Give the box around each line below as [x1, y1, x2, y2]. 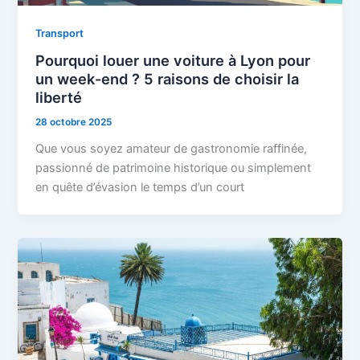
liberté [35, 88, 83, 107]
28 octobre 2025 [35, 117, 112, 129]
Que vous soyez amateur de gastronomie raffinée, [35, 141, 308, 157]
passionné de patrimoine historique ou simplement [35, 161, 312, 176]
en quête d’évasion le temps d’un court [35, 180, 245, 195]
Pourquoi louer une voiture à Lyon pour [35, 51, 311, 70]
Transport [35, 27, 84, 39]
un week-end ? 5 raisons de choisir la [35, 70, 300, 88]
